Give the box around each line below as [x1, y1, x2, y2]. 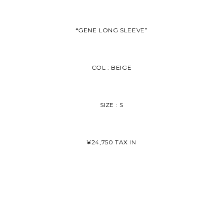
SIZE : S [100, 101, 123, 109]
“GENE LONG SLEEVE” [75, 26, 148, 34]
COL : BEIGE [91, 64, 132, 71]
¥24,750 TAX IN [87, 138, 136, 146]
